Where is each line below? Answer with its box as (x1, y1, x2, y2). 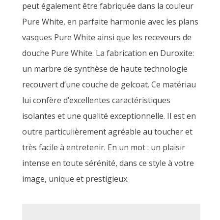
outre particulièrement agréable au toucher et (22, 126, 192, 137)
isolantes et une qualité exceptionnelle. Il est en (22, 110, 196, 121)
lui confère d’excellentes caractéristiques (22, 94, 170, 106)
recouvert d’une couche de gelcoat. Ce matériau (22, 79, 196, 90)
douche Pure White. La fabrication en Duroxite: (22, 47, 194, 58)
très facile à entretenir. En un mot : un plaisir (22, 141, 185, 153)
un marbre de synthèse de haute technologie (22, 63, 188, 74)
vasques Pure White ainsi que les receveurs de (22, 31, 192, 43)
